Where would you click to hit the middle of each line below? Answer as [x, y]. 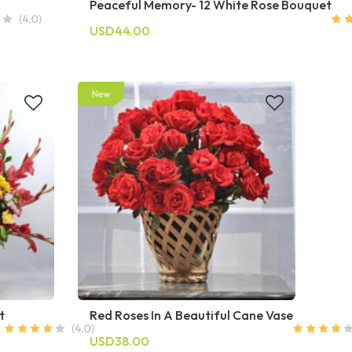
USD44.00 [119, 31]
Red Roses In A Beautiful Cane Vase [191, 315]
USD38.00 [119, 341]
